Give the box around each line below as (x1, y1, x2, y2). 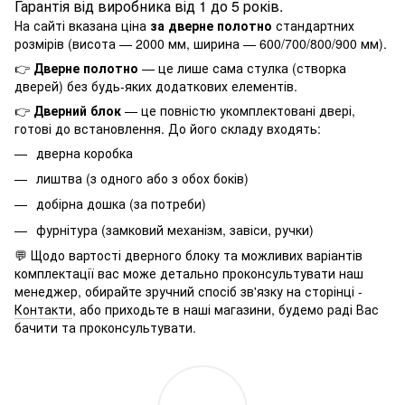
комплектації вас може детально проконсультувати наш (14, 264, 363, 283)
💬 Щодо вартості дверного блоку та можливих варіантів (14, 246, 363, 265)
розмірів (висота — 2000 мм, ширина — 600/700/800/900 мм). (14, 33, 387, 52)
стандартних (272, 15, 354, 34)
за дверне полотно (150, 15, 272, 34)
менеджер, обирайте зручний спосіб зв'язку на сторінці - (14, 282, 363, 301)
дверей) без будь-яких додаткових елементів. (14, 76, 297, 95)
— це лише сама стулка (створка (138, 58, 346, 77)
